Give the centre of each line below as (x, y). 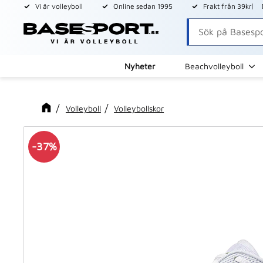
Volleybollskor (139, 108)
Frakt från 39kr (227, 6)
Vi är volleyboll (59, 6)
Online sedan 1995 (143, 6)
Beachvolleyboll (214, 66)
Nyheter (140, 66)
